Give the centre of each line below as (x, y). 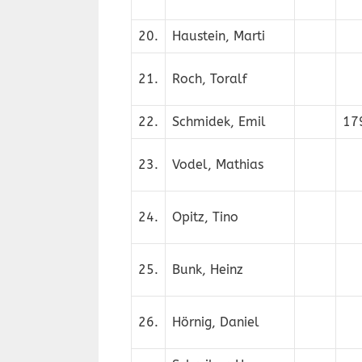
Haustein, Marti (219, 36)
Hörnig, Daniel (216, 322)
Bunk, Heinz (208, 269)
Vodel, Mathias (218, 164)
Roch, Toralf (210, 79)
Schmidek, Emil (219, 122)
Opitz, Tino (205, 217)
